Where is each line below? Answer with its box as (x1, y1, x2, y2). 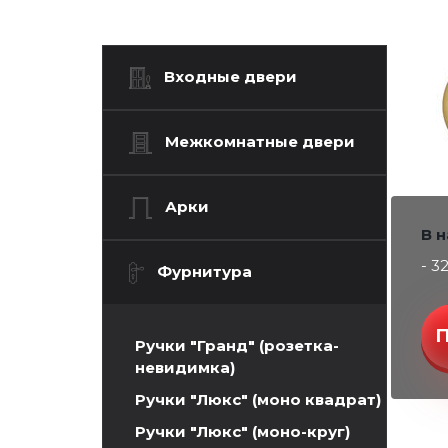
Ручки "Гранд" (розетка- (135, 335, 339, 355)
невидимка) (135, 357, 235, 377)
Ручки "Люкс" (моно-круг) (135, 421, 350, 441)
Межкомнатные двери (164, 131, 355, 151)
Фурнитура (157, 261, 253, 281)
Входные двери (164, 67, 297, 86)
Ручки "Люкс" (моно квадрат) (135, 389, 381, 409)
